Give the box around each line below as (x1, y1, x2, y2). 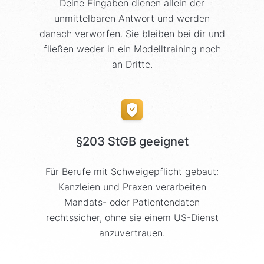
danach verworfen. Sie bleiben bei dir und (39, 27, 225, 39)
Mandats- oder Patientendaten (64, 196, 200, 208)
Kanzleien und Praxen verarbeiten (58, 180, 206, 193)
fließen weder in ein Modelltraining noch (43, 42, 221, 55)
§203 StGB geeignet (75, 134, 189, 148)
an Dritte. (111, 58, 153, 70)
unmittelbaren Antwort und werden (54, 12, 210, 24)
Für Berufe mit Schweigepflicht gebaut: (45, 165, 219, 177)
